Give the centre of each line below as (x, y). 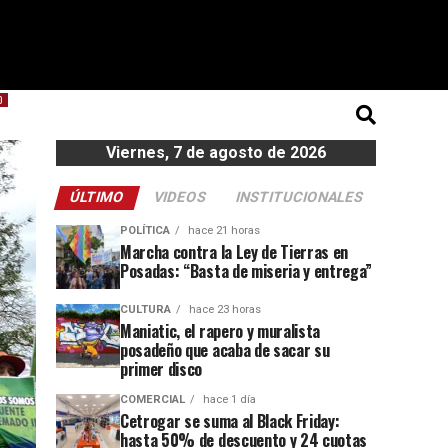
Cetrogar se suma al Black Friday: (230, 420)
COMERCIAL (152, 399)
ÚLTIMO (96, 197)
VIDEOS (179, 197)
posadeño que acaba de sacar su (225, 349)
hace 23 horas (223, 309)
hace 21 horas (222, 230)
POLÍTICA (145, 230)
